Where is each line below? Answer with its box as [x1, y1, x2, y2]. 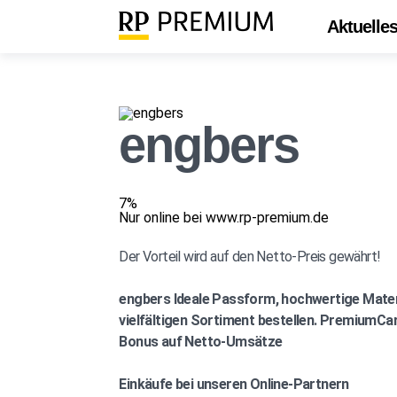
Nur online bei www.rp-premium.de [119, 209, 330, 226]
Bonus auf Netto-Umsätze [119, 333, 283, 350]
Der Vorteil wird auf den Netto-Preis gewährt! [119, 248, 381, 265]
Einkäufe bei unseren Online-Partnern [119, 376, 349, 393]
